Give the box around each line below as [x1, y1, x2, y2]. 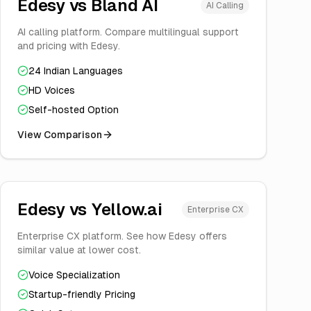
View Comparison [17, 129, 102, 140]
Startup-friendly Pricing [28, 289, 135, 300]
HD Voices [28, 85, 75, 96]
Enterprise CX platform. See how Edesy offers [17, 230, 227, 242]
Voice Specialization [28, 269, 120, 280]
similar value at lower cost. [17, 244, 141, 255]
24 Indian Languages [28, 65, 123, 76]
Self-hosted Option [28, 104, 119, 115]
